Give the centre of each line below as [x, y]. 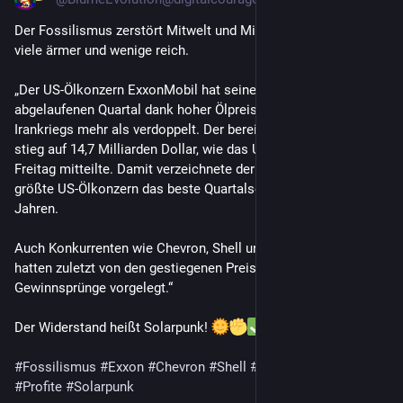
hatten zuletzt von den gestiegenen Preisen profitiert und [183, 268]
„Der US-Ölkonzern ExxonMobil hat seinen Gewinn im [172, 90]
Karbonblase [338, 367]
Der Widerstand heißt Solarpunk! [113, 327]
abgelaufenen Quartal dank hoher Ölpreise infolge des [175, 109]
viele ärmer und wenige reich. [102, 50]
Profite [42, 386]
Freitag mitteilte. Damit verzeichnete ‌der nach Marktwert [125, 169]
